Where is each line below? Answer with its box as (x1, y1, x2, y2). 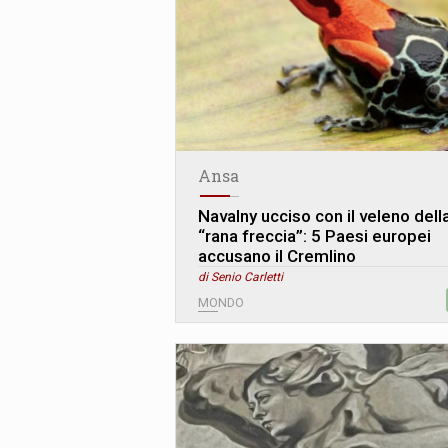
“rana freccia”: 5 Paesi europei (198, 226, 431, 247)
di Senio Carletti (198, 270, 283, 285)
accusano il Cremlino (198, 246, 356, 267)
